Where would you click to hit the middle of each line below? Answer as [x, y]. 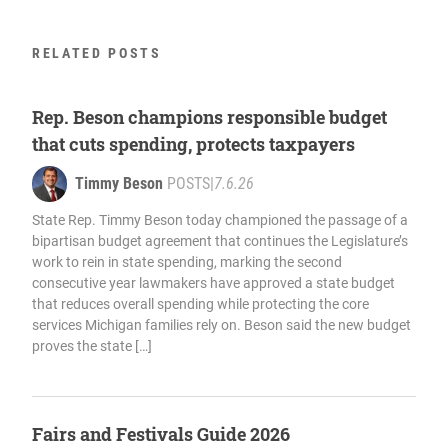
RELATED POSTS [97, 52]
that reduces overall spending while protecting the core [200, 303]
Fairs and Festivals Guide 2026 [161, 433]
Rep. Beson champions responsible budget [209, 116]
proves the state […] [92, 345]
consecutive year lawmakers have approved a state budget [213, 282]
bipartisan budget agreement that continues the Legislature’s [220, 240]
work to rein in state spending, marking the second [187, 261]
